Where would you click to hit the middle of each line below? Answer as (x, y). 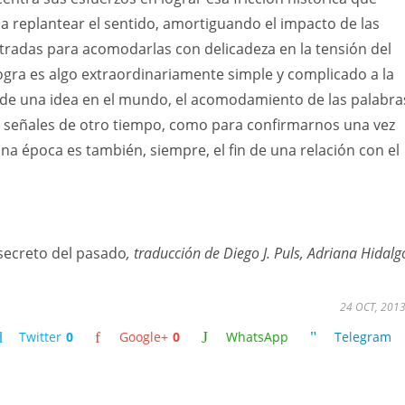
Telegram (363, 337)
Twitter (40, 337)
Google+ (144, 337)
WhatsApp (257, 337)
